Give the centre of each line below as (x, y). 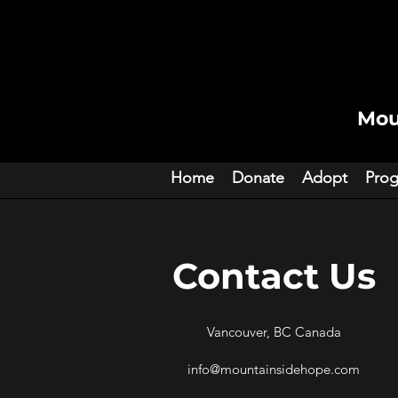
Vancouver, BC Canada (274, 332)
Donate (258, 178)
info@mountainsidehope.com (274, 369)
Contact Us (274, 276)
